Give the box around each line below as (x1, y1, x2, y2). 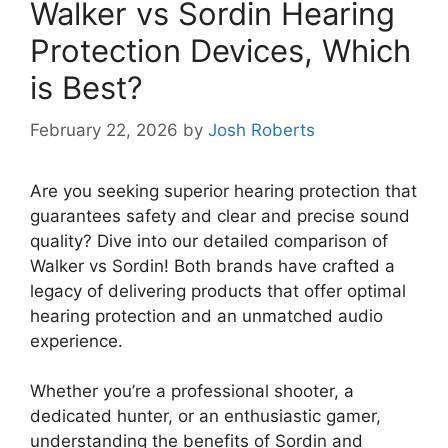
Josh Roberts (208, 119, 315, 140)
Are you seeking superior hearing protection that (30, 180, 417, 201)
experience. (30, 330, 123, 351)
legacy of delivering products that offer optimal (30, 280, 406, 301)
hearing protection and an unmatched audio (30, 305, 383, 326)
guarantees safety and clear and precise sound (30, 205, 410, 226)
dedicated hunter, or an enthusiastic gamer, (30, 406, 381, 427)
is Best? (30, 69, 143, 107)
